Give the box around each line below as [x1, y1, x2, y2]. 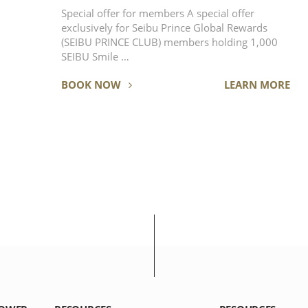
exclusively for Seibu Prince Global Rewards [61, 21, 268, 36]
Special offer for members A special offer [61, 6, 188, 21]
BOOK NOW [61, 77, 124, 91]
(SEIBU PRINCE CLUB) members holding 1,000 [61, 35, 278, 50]
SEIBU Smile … [61, 49, 130, 65]
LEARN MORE [223, 77, 290, 91]
